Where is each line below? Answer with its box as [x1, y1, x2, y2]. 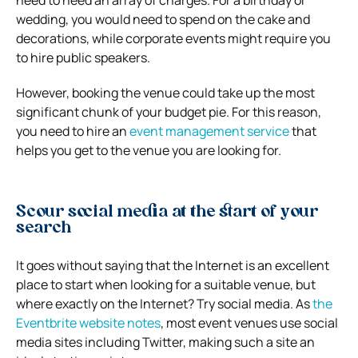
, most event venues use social [161, 314, 338, 332]
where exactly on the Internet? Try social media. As [16, 295, 312, 313]
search [16, 221, 71, 237]
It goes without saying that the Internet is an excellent [16, 257, 329, 275]
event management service [129, 122, 289, 141]
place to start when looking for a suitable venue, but [16, 276, 316, 294]
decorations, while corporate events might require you [16, 30, 331, 48]
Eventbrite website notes [16, 314, 161, 332]
